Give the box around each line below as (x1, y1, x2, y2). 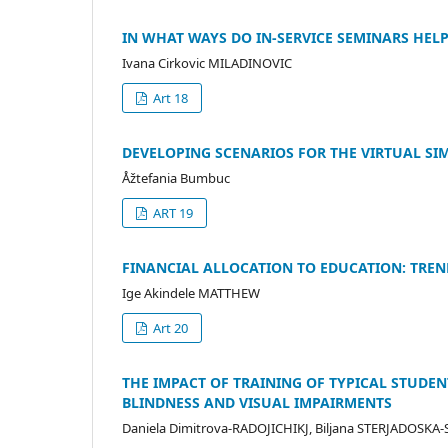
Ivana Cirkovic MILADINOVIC (122, 53, 292, 72)
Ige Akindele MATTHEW (122, 283, 260, 302)
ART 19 (150, 203, 194, 222)
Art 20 (150, 318, 189, 337)
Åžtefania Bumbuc (122, 168, 230, 187)
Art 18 (150, 88, 189, 107)
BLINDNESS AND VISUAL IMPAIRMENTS (122, 392, 392, 412)
